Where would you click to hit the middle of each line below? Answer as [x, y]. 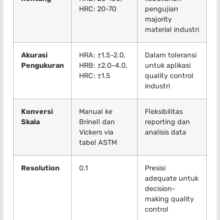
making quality [169, 199]
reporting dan [167, 122]
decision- [160, 189]
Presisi [155, 168]
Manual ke [96, 112]
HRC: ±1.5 [95, 76]
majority [158, 20]
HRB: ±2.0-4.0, [103, 66]
